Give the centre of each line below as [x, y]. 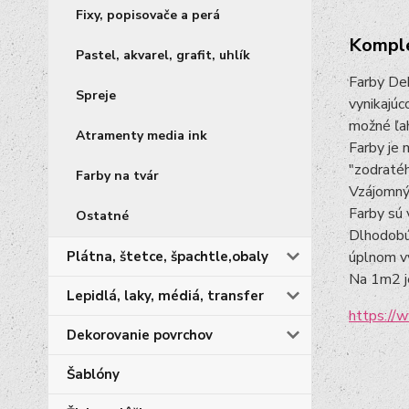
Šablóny [93, 374]
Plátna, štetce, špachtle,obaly [168, 257]
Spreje [96, 95]
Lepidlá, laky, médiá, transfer [165, 296]
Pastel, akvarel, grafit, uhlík [163, 55]
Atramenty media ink [142, 136]
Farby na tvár [117, 176]
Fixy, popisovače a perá [148, 15]
